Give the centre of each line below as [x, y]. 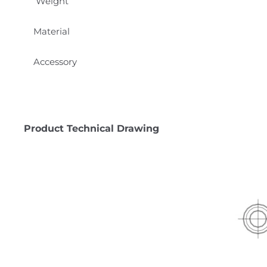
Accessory [55, 61]
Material [52, 31]
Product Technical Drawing [91, 129]
